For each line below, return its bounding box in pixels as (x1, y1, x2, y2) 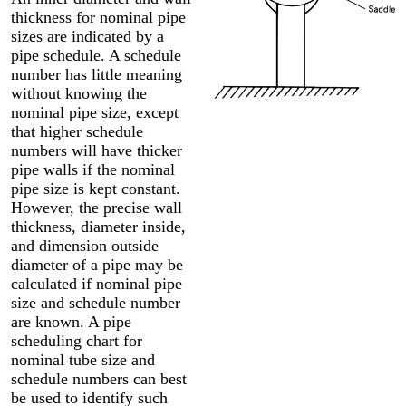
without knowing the (11, 83, 147, 102)
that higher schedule (11, 121, 143, 140)
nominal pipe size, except (11, 102, 179, 121)
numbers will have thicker (11, 140, 182, 159)
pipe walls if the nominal (11, 159, 175, 179)
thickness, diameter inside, (11, 217, 186, 236)
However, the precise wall (11, 198, 182, 217)
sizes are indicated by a (11, 26, 164, 45)
